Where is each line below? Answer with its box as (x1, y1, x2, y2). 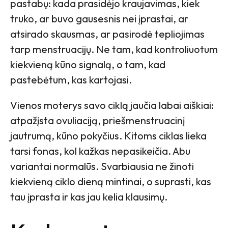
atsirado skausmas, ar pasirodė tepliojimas (10, 27, 205, 41)
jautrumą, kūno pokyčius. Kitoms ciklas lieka (10, 129, 207, 142)
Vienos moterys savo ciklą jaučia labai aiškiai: (10, 99, 214, 112)
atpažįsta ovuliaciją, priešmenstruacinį (10, 114, 185, 127)
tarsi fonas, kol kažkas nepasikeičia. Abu (10, 145, 190, 158)
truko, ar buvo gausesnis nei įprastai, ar (10, 12, 188, 25)
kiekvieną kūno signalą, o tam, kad (10, 58, 165, 71)
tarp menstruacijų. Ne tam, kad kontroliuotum (10, 43, 218, 56)
